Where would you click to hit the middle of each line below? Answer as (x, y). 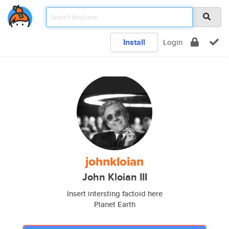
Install (134, 42)
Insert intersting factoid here (114, 193)
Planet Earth (114, 204)
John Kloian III (114, 177)
